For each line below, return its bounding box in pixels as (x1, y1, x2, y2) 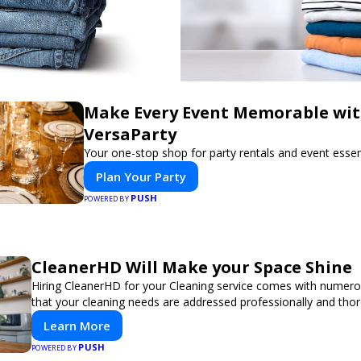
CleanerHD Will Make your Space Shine (31, 256, 352, 278)
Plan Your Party (96, 168, 186, 185)
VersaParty (84, 123, 176, 145)
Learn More (44, 317, 110, 334)
